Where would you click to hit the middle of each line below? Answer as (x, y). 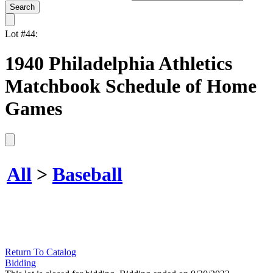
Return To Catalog (41, 252)
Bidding (20, 263)
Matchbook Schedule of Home (131, 86)
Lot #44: (21, 34)
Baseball (87, 175)
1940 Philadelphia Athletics (119, 64)
